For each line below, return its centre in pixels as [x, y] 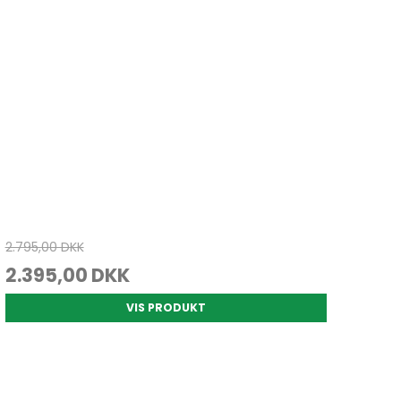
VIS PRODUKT [166, 307]
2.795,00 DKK [44, 247]
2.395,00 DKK [67, 275]
